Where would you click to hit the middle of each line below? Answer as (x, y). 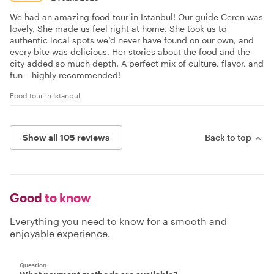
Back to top (228, 137)
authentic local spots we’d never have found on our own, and (132, 40)
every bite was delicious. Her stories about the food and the (130, 51)
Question (33, 265)
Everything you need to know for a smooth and (118, 221)
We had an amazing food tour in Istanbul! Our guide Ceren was (136, 17)
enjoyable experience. (60, 233)
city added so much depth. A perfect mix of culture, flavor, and (137, 63)
